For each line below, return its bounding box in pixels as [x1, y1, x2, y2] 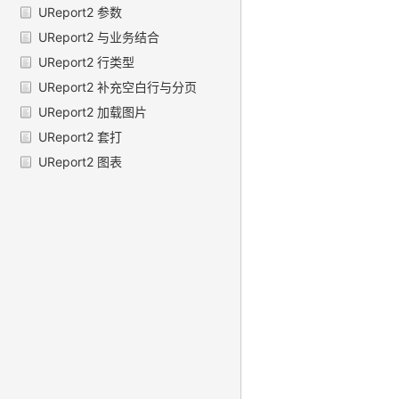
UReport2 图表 [38, 154, 122, 170]
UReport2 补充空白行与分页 [38, 79, 197, 95]
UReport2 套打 [38, 129, 122, 145]
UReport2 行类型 [38, 54, 134, 70]
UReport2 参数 [38, 4, 122, 20]
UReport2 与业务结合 [38, 29, 159, 45]
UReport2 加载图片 [38, 104, 147, 120]
